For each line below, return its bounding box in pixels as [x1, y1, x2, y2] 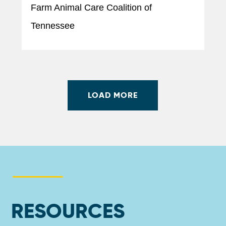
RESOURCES [11, 198, 125, 224]
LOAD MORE [88, 89, 138, 100]
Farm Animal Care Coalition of [30, 2, 152, 13]
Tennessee [30, 20, 75, 31]
